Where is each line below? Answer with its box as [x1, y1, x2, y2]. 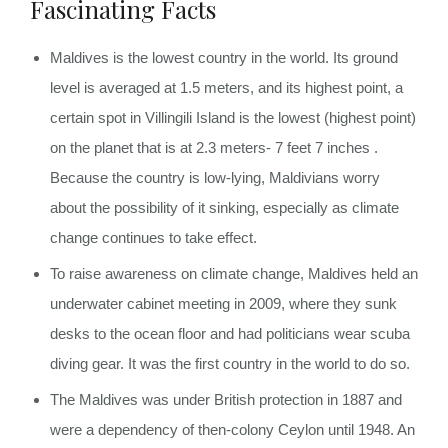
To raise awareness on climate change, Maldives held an [50, 265, 418, 282]
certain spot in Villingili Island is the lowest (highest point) [50, 109, 416, 126]
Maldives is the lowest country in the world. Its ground [50, 49, 398, 66]
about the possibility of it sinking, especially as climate [50, 199, 399, 216]
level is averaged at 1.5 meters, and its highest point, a [50, 79, 403, 96]
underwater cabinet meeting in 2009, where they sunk [50, 295, 397, 312]
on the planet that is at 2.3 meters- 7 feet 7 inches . [50, 139, 378, 156]
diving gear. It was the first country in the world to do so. [50, 355, 410, 372]
